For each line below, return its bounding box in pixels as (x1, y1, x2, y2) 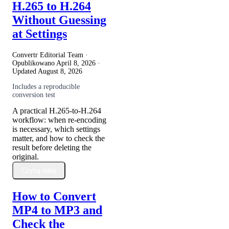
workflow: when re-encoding (12, 115, 106, 124)
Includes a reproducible (12, 82, 80, 90)
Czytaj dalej (21, 166, 56, 174)
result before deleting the (12, 143, 91, 152)
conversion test (12, 90, 55, 99)
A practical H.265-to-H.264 (12, 106, 101, 115)
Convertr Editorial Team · (12, 51, 88, 59)
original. (12, 152, 39, 161)
